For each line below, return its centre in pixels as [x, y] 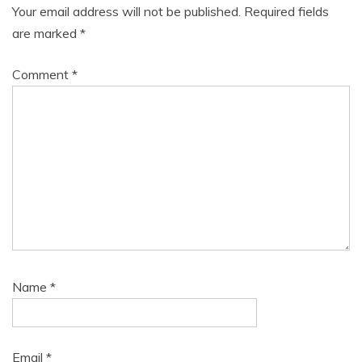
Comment [42, 75]
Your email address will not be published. [126, 12]
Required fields [286, 12]
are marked [46, 34]
